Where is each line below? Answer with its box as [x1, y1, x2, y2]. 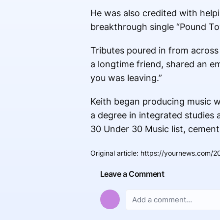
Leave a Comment [100, 169, 165, 179]
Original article [90, 149, 137, 158]
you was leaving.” [90, 73, 162, 83]
